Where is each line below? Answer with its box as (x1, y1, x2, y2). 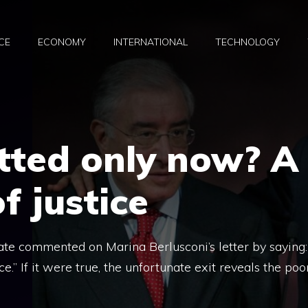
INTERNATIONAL (113, 36, 188, 49)
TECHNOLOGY (215, 36, 280, 49)
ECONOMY (38, 36, 86, 49)
